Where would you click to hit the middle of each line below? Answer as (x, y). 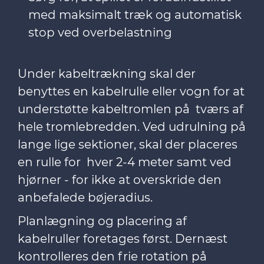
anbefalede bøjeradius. (88, 197)
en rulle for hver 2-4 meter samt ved (125, 162)
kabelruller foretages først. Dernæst (123, 239)
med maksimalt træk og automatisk (135, 15)
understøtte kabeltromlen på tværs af (131, 109)
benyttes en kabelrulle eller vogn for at (131, 91)
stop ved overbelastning (103, 32)
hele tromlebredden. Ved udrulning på (132, 127)
